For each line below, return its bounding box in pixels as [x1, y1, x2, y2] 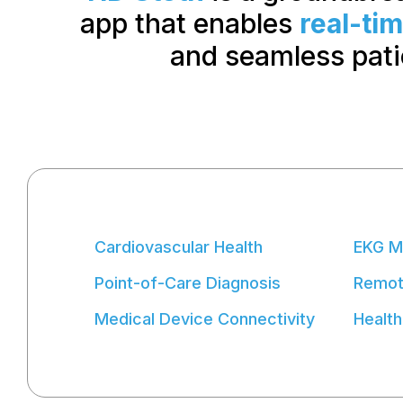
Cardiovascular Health [94, 237, 263, 257]
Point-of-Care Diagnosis [94, 273, 281, 293]
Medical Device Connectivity [94, 309, 315, 329]
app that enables [79, 7, 300, 40]
